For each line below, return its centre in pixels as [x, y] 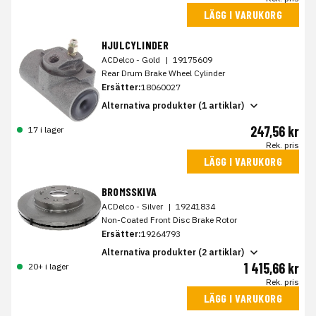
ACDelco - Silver [133, 206]
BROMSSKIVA [129, 191]
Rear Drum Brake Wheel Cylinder [163, 73]
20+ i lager [48, 266]
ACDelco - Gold [132, 59]
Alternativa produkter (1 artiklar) [173, 106]
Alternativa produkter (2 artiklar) [173, 253]
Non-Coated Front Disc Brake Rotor [169, 219]
